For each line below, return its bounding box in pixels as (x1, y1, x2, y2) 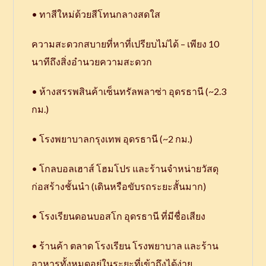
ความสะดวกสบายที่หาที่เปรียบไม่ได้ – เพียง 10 (31, 37, 220, 49)
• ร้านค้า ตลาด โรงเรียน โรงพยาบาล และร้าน (31, 239, 219, 251)
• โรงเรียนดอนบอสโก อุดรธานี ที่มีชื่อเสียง (31, 210, 206, 221)
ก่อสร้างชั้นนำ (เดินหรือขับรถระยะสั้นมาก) (31, 180, 207, 192)
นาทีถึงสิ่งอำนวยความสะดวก (31, 55, 153, 67)
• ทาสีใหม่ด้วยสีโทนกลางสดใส (31, 8, 161, 20)
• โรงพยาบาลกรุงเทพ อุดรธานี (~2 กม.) (31, 132, 193, 144)
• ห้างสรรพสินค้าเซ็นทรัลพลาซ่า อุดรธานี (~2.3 (31, 85, 227, 97)
